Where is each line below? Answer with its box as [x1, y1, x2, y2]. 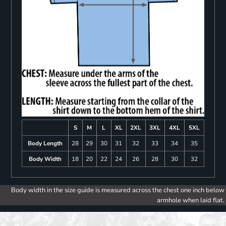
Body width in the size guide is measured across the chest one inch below [11, 186, 224, 195]
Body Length [27, 139, 63, 148]
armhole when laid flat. [157, 196, 224, 205]
